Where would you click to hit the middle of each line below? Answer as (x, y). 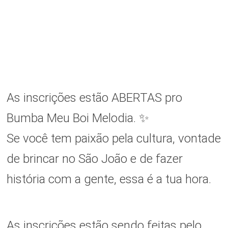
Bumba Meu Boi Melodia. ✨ (78, 118)
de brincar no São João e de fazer (94, 159)
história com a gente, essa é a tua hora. (109, 179)
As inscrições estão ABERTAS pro (94, 98)
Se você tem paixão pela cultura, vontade (113, 139)
